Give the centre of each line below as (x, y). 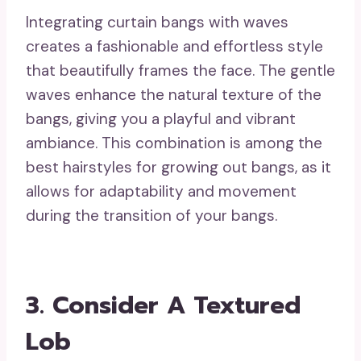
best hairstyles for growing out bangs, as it (178, 168)
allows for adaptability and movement (161, 192)
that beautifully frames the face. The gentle (180, 71)
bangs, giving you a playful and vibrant (161, 119)
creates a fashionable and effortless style (174, 47)
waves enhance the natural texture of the (174, 95)
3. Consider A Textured (163, 306)
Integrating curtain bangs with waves (157, 23)
